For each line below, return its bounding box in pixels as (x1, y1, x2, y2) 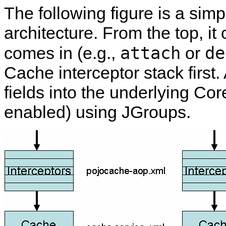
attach (120, 42, 181, 63)
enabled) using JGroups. (4, 102, 191, 122)
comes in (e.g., (4, 43, 120, 63)
